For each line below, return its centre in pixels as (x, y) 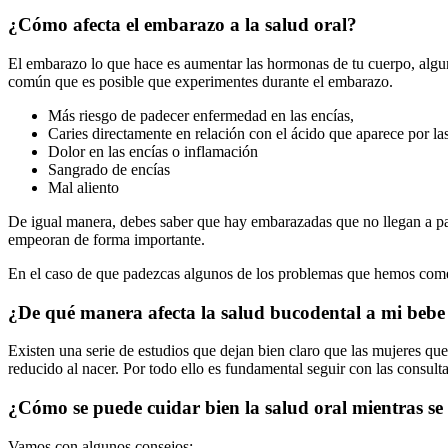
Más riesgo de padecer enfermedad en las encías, (201, 115)
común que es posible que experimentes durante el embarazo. (200, 81)
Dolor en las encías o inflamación (153, 151)
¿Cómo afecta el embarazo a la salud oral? (182, 25)
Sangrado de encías (109, 169)
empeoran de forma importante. (106, 239)
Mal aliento (83, 187)
